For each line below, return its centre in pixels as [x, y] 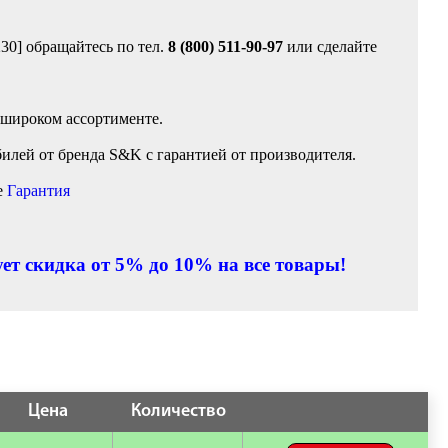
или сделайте [330, 46]
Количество [178, 411]
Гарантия [38, 190]
